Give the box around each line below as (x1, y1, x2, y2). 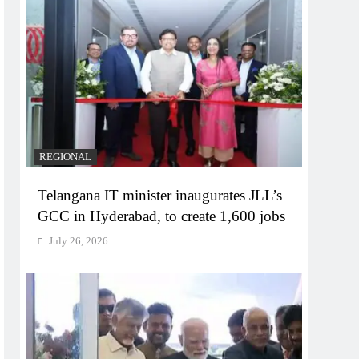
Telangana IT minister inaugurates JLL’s (38, 187, 283, 204)
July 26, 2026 (49, 235, 109, 247)
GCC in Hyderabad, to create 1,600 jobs (38, 208, 286, 224)
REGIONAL (39, 151, 92, 163)
